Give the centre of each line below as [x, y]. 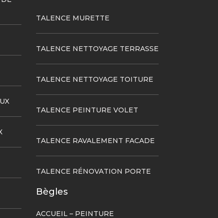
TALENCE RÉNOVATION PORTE [93, 171]
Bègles [52, 192]
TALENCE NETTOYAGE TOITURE [94, 79]
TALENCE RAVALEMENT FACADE [95, 141]
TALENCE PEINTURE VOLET [87, 110]
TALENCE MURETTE [73, 18]
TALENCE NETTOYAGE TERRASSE [97, 49]
